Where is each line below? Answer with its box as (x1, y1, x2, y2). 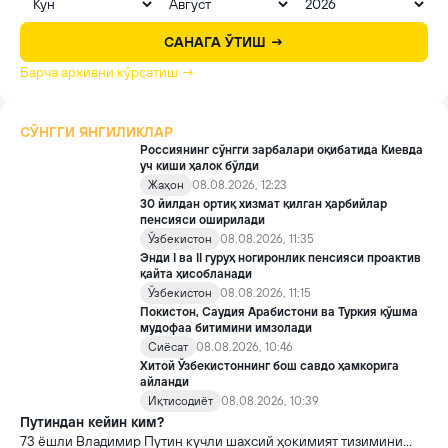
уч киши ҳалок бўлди (140, 159, 259, 173)
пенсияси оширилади (140, 213, 265, 227)
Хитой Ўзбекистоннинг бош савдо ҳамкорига (140, 359, 399, 373)
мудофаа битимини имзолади (140, 321, 312, 335)
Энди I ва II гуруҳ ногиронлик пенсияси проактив (140, 251, 421, 265)
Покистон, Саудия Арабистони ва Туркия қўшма (140, 305, 418, 319)
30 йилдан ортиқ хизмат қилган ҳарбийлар (140, 197, 387, 211)
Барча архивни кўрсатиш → (20, 64, 195, 80)
